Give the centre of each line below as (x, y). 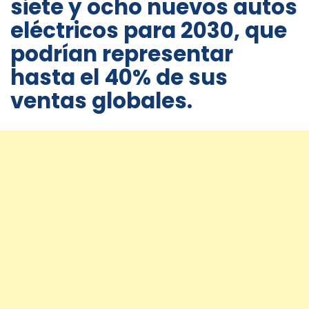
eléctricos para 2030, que (149, 31)
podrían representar (122, 54)
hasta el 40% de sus (119, 78)
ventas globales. (101, 101)
